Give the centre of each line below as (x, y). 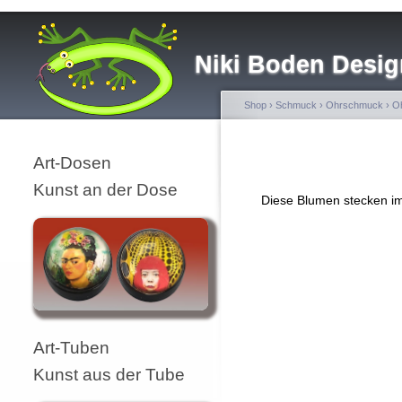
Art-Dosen (72, 163)
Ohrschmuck (354, 105)
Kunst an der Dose (105, 190)
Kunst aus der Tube (109, 374)
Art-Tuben (71, 347)
